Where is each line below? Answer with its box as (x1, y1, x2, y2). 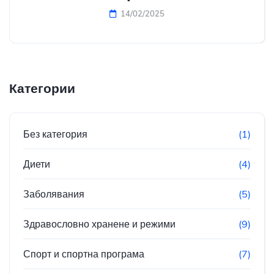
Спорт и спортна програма (23, 248, 144, 261)
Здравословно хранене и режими (23, 218, 176, 231)
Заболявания (23, 188, 84, 201)
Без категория (23, 128, 87, 141)
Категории (9, 80, 75, 97)
